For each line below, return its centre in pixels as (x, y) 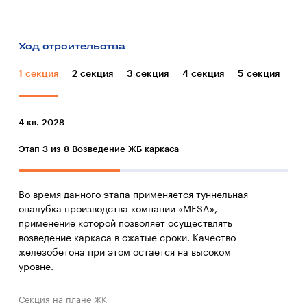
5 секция (259, 74)
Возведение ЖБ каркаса (125, 149)
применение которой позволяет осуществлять (125, 224)
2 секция (93, 74)
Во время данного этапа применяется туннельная (133, 195)
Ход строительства (72, 46)
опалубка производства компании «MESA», (118, 210)
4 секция (203, 74)
